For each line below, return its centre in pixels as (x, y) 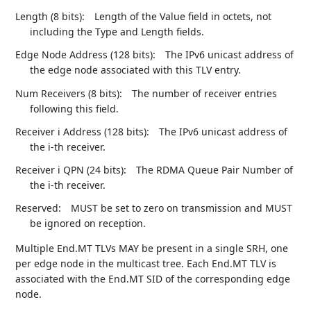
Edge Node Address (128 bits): (86, 55)
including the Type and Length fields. (117, 32)
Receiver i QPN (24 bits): (71, 169)
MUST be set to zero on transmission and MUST (182, 208)
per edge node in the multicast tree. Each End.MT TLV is (146, 264)
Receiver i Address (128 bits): (83, 131)
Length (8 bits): (50, 17)
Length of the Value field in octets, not (183, 17)
